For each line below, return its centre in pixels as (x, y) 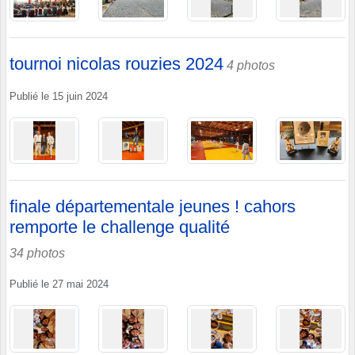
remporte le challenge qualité (120, 227)
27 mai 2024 (80, 285)
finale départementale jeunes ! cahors (153, 207)
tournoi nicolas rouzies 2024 (116, 63)
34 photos (37, 254)
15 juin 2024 (80, 96)
